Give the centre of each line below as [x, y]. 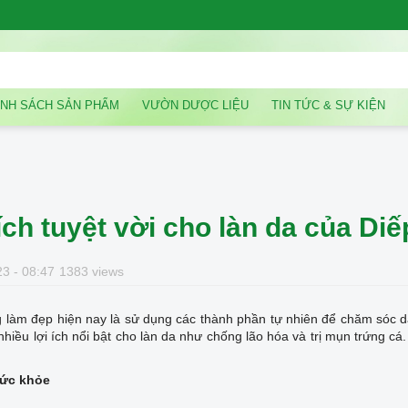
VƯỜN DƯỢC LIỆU [195, 105]
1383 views [92, 271]
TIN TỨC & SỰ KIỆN [328, 105]
